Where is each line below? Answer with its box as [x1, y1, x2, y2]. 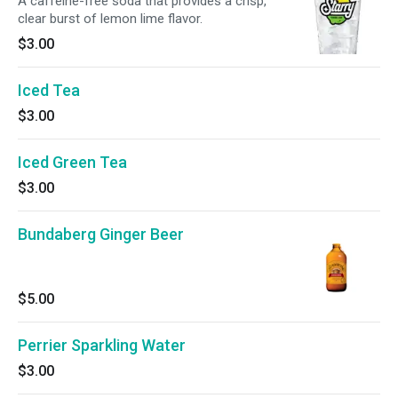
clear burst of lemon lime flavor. [18, 11, 203, 27]
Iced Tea [18, 81, 80, 99]
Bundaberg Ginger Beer [18, 225, 184, 243]
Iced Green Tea [18, 153, 127, 171]
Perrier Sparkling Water [18, 336, 186, 354]
